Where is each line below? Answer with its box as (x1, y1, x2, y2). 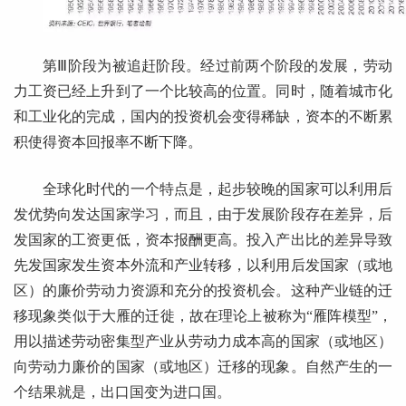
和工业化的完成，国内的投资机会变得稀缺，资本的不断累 (14, 108, 392, 124)
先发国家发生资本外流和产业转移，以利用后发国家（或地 (14, 256, 392, 273)
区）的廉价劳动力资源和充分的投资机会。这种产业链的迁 (14, 282, 392, 298)
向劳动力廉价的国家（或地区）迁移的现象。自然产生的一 (14, 358, 392, 374)
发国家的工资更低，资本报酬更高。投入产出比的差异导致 (14, 231, 392, 247)
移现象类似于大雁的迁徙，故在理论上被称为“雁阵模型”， (14, 307, 392, 324)
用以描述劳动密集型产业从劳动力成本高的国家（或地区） (14, 333, 392, 349)
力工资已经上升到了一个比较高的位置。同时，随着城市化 (14, 82, 392, 99)
